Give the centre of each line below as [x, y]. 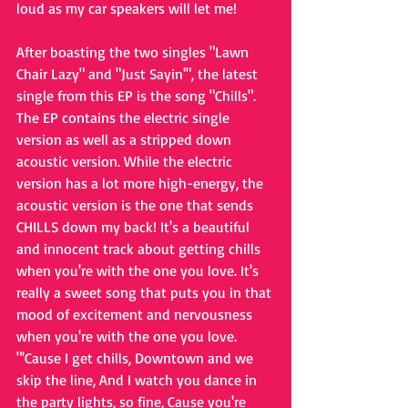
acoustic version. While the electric [126, 161]
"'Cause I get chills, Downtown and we [137, 358]
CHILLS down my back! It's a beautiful [135, 227]
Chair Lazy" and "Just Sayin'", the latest [139, 74]
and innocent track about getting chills [140, 249]
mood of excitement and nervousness [136, 314]
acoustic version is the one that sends [137, 205]
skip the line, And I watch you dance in [138, 380]
